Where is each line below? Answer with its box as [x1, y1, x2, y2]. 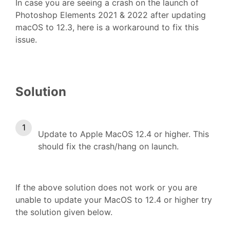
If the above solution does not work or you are [15, 182, 197, 193]
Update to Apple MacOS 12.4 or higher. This [38, 128, 209, 139]
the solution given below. [15, 206, 112, 217]
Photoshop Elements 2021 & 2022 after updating [15, 9, 206, 20]
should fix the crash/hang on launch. [38, 141, 179, 151]
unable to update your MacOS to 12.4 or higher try [15, 194, 212, 205]
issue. [15, 34, 40, 45]
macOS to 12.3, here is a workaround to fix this [15, 22, 199, 32]
